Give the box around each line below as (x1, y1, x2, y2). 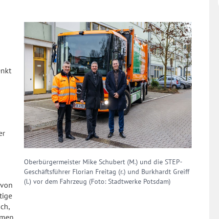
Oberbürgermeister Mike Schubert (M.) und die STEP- (23, 157, 182, 166)
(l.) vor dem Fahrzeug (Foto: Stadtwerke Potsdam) (23, 176, 171, 186)
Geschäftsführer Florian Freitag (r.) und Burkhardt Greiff (23, 167, 189, 176)
